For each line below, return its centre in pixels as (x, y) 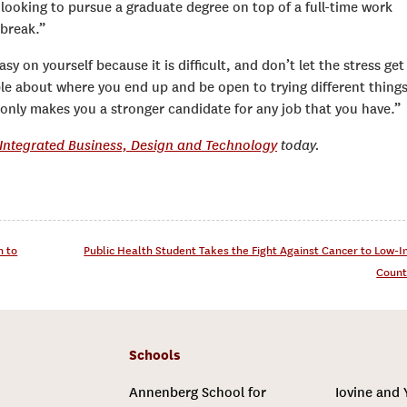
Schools (154, 356)
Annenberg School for (197, 393)
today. (298, 146)
